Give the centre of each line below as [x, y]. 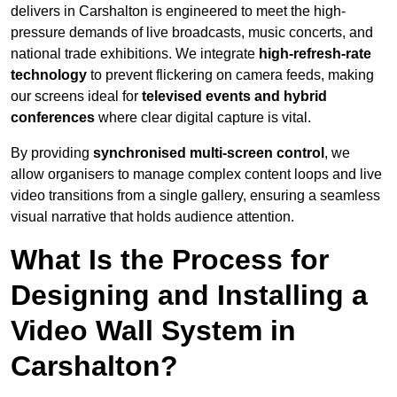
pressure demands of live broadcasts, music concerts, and [192, 33]
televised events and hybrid [234, 97]
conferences [53, 118]
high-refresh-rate [315, 54]
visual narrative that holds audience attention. [152, 217]
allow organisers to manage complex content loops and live [196, 175]
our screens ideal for [76, 97]
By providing [52, 153]
